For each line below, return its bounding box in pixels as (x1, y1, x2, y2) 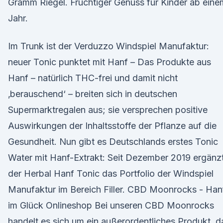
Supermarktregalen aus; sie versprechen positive (8, 105, 208, 115)
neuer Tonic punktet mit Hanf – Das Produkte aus (8, 57, 211, 67)
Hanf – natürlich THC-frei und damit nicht (8, 73, 178, 83)
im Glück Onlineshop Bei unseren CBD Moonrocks (8, 200, 214, 211)
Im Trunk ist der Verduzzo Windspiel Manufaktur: (8, 41, 209, 51)
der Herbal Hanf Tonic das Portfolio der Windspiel (8, 168, 214, 179)
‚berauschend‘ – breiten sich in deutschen (8, 89, 177, 99)
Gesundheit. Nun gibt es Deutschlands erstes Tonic (8, 136, 218, 147)
